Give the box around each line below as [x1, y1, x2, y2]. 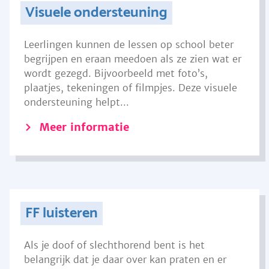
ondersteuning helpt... [24, 96, 129, 108]
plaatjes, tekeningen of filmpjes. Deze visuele [24, 82, 237, 94]
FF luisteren [25, 202, 98, 225]
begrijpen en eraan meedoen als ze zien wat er [24, 53, 241, 65]
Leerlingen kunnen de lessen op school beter [24, 38, 234, 50]
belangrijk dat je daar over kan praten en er [24, 253, 226, 265]
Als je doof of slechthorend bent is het [24, 239, 205, 251]
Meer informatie [40, 120, 129, 134]
